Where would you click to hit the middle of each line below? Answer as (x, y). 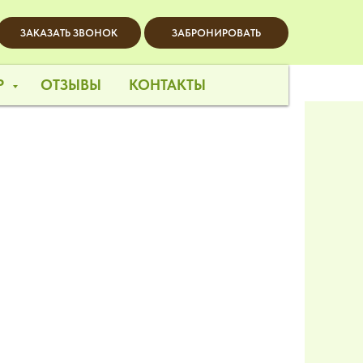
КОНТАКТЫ (167, 85)
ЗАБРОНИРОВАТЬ (216, 32)
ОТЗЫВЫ (70, 85)
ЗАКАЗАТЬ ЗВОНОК (69, 32)
